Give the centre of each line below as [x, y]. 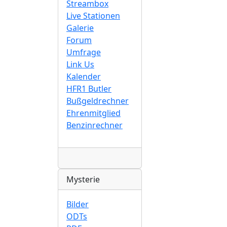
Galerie [80, 28]
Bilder [78, 204]
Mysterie [83, 180]
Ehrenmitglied [93, 113]
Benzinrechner [94, 125]
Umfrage [84, 52]
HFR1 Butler [89, 89]
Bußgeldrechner [98, 101]
